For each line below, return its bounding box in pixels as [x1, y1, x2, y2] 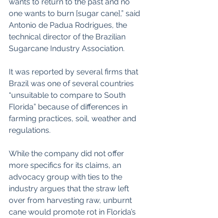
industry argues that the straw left [9, 184, 131, 194]
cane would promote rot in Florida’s [9, 207, 138, 217]
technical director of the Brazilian [9, 32, 127, 42]
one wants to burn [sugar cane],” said [9, 9, 142, 18]
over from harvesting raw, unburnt [9, 196, 134, 205]
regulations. [9, 126, 51, 135]
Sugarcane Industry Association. [9, 44, 125, 54]
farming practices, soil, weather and [9, 114, 138, 124]
